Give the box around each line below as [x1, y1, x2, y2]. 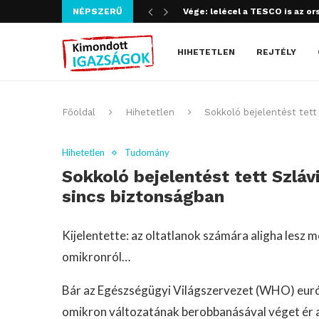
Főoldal [62, 107, 95, 117]
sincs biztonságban [62, 187, 224, 206]
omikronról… [62, 249, 130, 264]
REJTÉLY [256, 47, 296, 57]
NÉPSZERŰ [73, 6, 122, 16]
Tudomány [125, 147, 169, 158]
